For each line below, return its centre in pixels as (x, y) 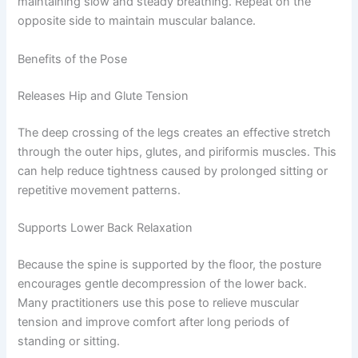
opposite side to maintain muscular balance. (137, 21)
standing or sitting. (69, 341)
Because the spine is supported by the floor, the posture (170, 264)
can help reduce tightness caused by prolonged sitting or (173, 171)
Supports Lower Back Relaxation (105, 227)
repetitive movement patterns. (99, 190)
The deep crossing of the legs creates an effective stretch (175, 132)
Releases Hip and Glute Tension (103, 95)
